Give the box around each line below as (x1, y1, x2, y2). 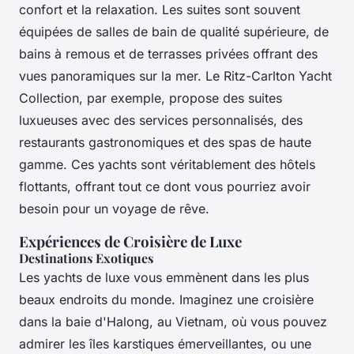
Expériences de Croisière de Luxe (19, 231, 242, 251)
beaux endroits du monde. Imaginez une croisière (19, 291, 314, 307)
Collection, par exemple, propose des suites (19, 89, 282, 106)
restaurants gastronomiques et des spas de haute (19, 134, 311, 150)
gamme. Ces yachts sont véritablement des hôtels (19, 156, 315, 172)
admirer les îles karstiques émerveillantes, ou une (19, 335, 311, 352)
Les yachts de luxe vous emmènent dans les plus (19, 269, 309, 285)
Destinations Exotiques (19, 249, 153, 266)
